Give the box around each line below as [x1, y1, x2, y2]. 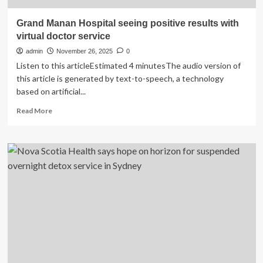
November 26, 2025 [56, 48, 113, 55]
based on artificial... [16, 86, 86, 96]
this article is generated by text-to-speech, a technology [16, 73, 224, 83]
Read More [16, 106, 52, 115]
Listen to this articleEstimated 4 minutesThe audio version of [16, 60, 241, 70]
